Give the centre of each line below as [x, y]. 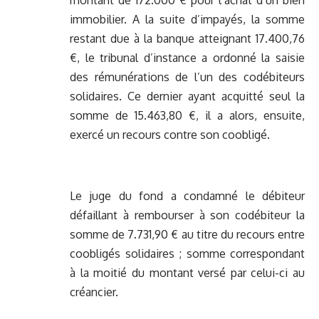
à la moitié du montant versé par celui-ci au [187, 273]
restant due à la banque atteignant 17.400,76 [187, 39]
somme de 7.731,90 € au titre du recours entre [187, 235]
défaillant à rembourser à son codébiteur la [187, 215]
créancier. [94, 292]
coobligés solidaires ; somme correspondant [187, 254]
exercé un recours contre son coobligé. [170, 135]
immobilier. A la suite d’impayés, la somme [187, 20]
